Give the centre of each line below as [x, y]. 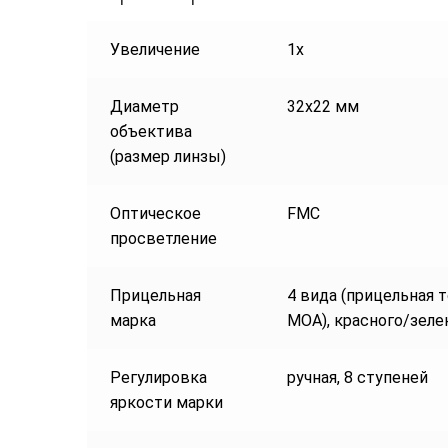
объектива [150, 132]
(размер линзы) [167, 157]
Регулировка [158, 378]
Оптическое [155, 214]
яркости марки [166, 403]
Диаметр [144, 107]
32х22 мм [322, 107]
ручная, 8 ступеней [357, 378]
